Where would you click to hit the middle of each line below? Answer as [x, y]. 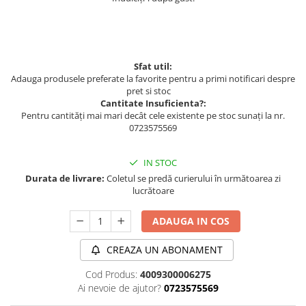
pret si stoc [150, 91]
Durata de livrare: [65, 178]
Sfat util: [153, 66]
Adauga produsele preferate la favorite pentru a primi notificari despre [153, 79]
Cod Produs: [111, 274]
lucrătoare [153, 191]
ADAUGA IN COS [191, 221]
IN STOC [159, 163]
